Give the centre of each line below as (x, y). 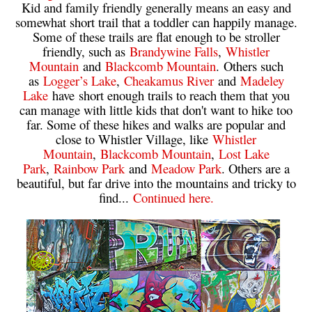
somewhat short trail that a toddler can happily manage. (156, 22)
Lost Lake (244, 153)
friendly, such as (86, 51)
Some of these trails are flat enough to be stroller (156, 36)
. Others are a (255, 168)
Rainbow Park (89, 168)
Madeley (262, 80)
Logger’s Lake (79, 80)
